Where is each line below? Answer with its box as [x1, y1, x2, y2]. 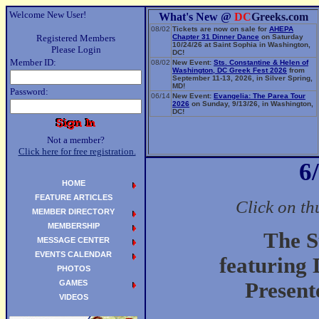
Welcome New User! [9, 9, 86, 20]
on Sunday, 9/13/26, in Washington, [189, 100, 313, 108]
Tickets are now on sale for [172, 25, 269, 33]
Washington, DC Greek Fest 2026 [172, 66, 287, 74]
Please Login [51, 44, 101, 55]
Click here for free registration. [18, 146, 136, 157]
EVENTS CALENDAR [35, 250, 112, 258]
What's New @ [158, 11, 234, 23]
